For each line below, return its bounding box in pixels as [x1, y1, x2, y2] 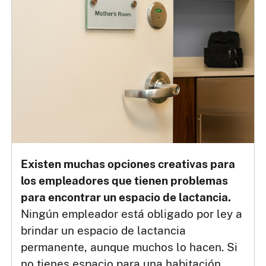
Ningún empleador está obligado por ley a [21, 207, 243, 221]
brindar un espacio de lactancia [21, 224, 186, 237]
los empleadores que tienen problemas [21, 174, 229, 188]
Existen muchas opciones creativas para [21, 157, 236, 171]
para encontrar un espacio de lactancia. [21, 191, 232, 204]
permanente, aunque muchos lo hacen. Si [21, 240, 238, 254]
